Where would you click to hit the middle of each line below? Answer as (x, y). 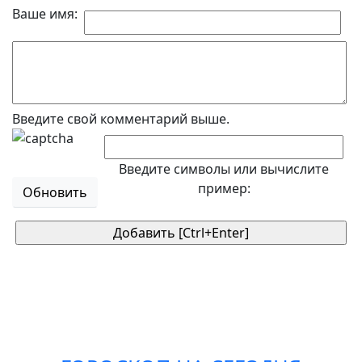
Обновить (55, 192)
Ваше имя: (45, 14)
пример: (224, 188)
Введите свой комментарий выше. (121, 119)
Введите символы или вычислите (224, 169)
